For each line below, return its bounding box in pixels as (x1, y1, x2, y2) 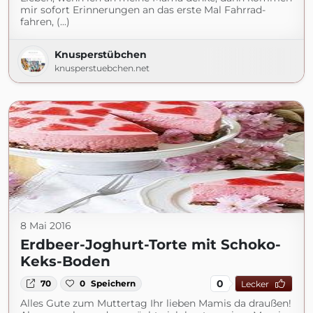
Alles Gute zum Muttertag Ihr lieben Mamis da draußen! (20, 297, 291, 310)
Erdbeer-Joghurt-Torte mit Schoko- (20, 236, 281, 253)
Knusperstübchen (54, 48, 147, 61)
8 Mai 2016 (20, 219, 71, 232)
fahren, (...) (20, 15, 70, 28)
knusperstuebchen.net (54, 63, 150, 73)
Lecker (240, 278, 269, 289)
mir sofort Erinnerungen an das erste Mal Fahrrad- (20, 3, 265, 16)
